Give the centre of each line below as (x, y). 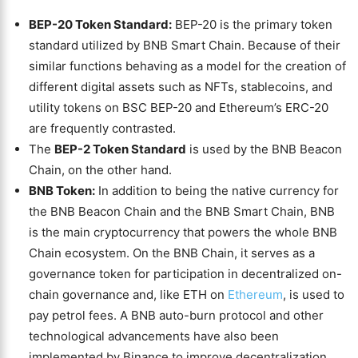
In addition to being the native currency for (217, 191)
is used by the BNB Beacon (264, 149)
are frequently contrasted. (102, 128)
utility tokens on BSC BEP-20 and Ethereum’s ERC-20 (179, 107)
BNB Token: (62, 191)
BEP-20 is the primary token (252, 24)
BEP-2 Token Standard (120, 149)
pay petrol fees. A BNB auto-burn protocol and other (176, 315)
